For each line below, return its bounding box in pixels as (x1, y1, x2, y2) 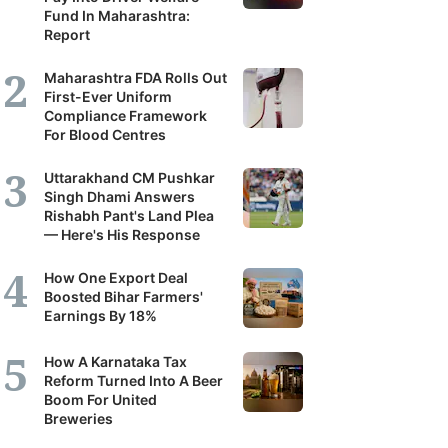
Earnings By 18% (44, 307, 157, 324)
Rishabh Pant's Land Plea (44, 207, 214, 224)
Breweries (44, 410, 113, 427)
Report (44, 26, 90, 43)
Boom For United (44, 391, 157, 408)
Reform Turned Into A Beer (44, 372, 223, 389)
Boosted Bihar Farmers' (44, 288, 203, 305)
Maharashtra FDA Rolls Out (44, 69, 227, 86)
